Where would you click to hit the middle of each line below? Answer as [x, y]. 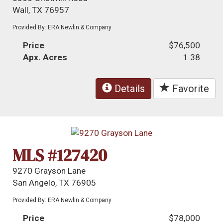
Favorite [189, 88]
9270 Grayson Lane [49, 171]
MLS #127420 [60, 156]
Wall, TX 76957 [41, 10]
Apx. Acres [45, 57]
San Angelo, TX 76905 [55, 183]
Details [128, 88]
